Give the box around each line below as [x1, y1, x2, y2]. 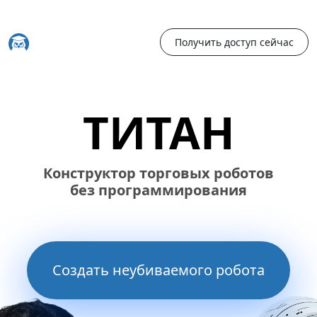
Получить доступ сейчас [175, 35, 294, 49]
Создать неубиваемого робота [52, 260, 265, 279]
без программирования [70, 180, 247, 200]
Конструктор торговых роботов [43, 163, 274, 183]
